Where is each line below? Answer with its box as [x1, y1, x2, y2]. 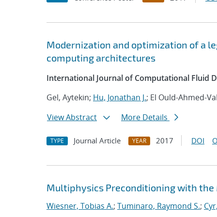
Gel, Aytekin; [46, 92, 93, 103]
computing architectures [46, 52, 155, 63]
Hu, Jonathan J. [93, 92, 146, 103]
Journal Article [74, 136, 121, 145]
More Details [121, 112, 170, 123]
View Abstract [47, 112, 97, 123]
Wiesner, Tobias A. [46, 201, 113, 211]
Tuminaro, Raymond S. [117, 201, 200, 211]
